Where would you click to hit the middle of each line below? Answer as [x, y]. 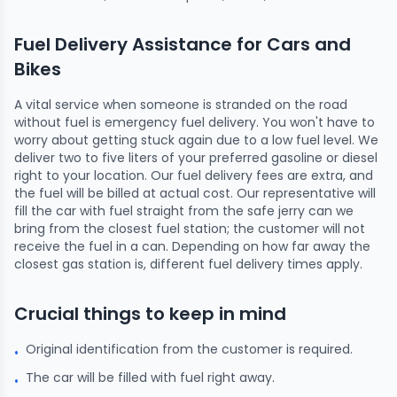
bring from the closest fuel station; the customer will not [190, 228]
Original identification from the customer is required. [189, 349]
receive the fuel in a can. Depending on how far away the [192, 246]
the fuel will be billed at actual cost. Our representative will [195, 193]
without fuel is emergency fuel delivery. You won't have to [195, 122]
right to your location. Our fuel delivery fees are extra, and [194, 175]
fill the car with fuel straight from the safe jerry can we [184, 210]
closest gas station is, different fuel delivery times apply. [188, 264]
